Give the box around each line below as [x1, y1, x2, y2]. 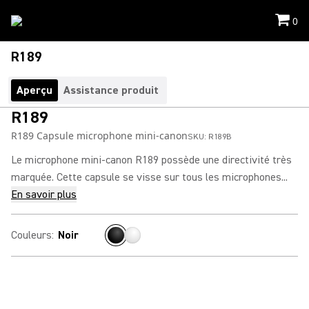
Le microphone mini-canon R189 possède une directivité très [11, 153, 292, 167]
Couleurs [11, 228, 52, 242]
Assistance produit [63, 83, 159, 97]
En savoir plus [11, 188, 77, 201]
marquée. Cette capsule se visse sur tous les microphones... [11, 170, 288, 184]
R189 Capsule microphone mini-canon [11, 129, 188, 142]
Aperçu [17, 83, 52, 97]
